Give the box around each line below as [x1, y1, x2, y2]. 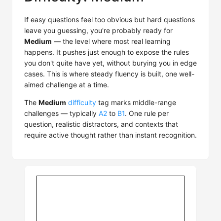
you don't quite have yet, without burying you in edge [24, 59, 197, 67]
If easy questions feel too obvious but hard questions [24, 15, 195, 24]
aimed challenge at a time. [24, 80, 109, 89]
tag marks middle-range [96, 98, 176, 107]
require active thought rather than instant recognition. [24, 131, 197, 139]
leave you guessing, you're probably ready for [24, 26, 173, 35]
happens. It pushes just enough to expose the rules [24, 48, 189, 56]
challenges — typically [24, 109, 99, 117]
